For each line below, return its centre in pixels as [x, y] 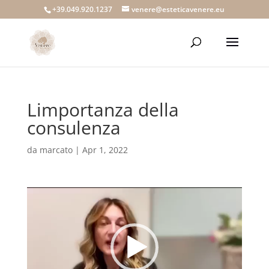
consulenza [74, 128]
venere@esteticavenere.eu [178, 9]
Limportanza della [103, 110]
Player [38, 207]
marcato [56, 150]
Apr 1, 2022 [105, 150]
